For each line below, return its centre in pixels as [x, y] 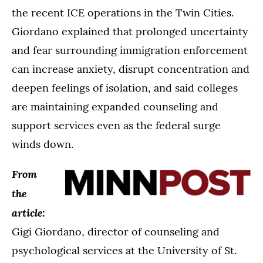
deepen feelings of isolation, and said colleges [125, 88]
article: [28, 213]
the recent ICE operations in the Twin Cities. [123, 13]
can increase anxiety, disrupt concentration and [131, 69]
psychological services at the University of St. [124, 251]
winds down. [43, 144]
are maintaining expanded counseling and [115, 107]
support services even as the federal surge [116, 126]
